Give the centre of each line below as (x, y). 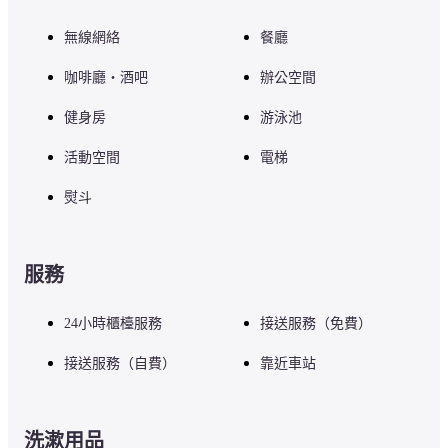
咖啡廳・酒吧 (106, 77)
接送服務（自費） (120, 363)
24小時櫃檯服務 (113, 323)
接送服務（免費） (316, 323)
